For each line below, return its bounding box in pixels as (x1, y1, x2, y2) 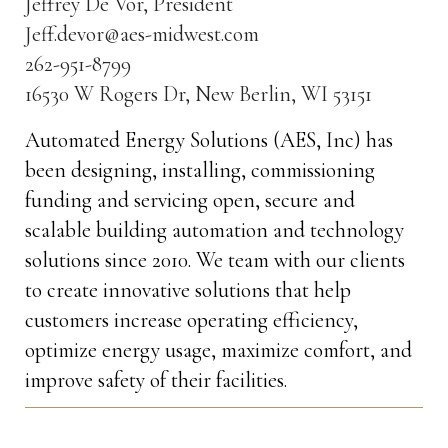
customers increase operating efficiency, (24, 307, 358, 334)
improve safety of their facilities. (24, 367, 287, 394)
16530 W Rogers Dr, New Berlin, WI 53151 (24, 81, 372, 108)
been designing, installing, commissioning (24, 157, 375, 184)
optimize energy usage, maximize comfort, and (24, 337, 412, 364)
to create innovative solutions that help (24, 277, 351, 304)
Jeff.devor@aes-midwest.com (24, 21, 259, 48)
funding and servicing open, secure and (24, 187, 355, 214)
